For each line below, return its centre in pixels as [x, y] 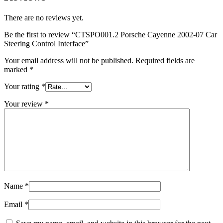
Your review [24, 104]
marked [17, 69]
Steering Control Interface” [46, 43]
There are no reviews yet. [44, 17]
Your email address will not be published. [69, 60]
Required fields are [165, 60]
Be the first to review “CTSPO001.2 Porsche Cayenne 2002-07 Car [111, 34]
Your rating [23, 86]
